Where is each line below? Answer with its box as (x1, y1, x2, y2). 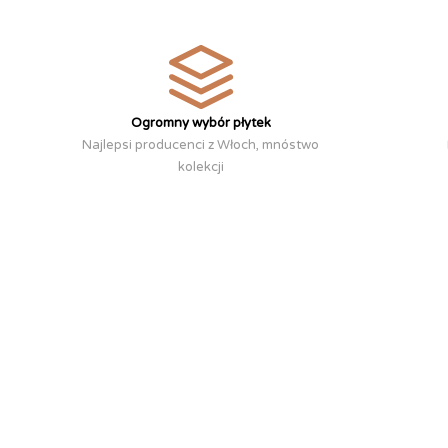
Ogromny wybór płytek (130, 114, 271, 131)
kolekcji (177, 158, 224, 175)
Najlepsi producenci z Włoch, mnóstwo (82, 136, 320, 153)
